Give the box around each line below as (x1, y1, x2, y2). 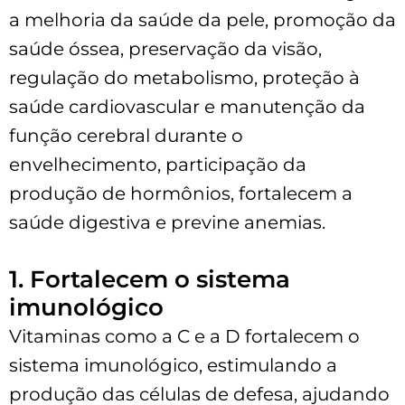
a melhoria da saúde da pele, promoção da (9, 8, 396, 31)
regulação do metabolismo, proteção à (9, 66, 360, 89)
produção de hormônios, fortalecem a (9, 182, 353, 204)
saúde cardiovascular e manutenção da (9, 95, 365, 118)
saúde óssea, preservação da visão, (9, 37, 322, 60)
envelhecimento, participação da (9, 153, 306, 175)
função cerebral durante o (9, 124, 243, 146)
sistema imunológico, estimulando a (9, 353, 337, 376)
